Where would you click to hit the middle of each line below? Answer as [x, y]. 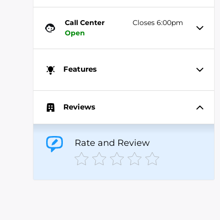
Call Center [85, 23]
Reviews [79, 107]
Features [80, 69]
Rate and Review [112, 143]
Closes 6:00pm [158, 23]
